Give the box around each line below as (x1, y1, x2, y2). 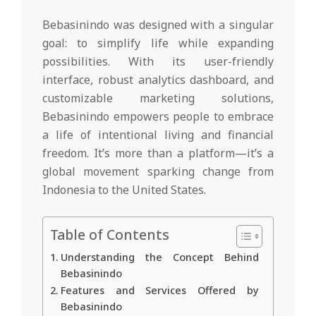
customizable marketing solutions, (42, 90, 274, 107)
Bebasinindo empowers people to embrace (42, 109, 274, 125)
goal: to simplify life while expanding (42, 35, 274, 51)
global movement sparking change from (42, 164, 274, 180)
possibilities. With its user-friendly (42, 54, 274, 70)
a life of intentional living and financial (42, 127, 274, 143)
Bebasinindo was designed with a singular (42, 17, 274, 33)
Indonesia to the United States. (42, 182, 206, 198)
